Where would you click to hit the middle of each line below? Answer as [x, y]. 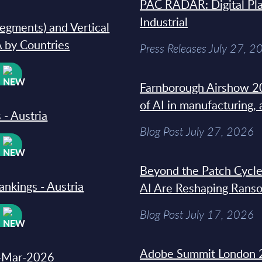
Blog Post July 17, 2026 [197, 215]
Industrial [164, 22]
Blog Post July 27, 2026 [197, 132]
